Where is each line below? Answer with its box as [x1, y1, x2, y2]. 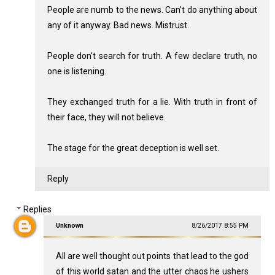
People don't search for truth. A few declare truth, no [47, 51, 258, 61]
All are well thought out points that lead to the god [55, 251, 249, 261]
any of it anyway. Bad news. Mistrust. [47, 20, 189, 30]
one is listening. [47, 66, 106, 76]
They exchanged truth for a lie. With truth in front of [47, 97, 258, 107]
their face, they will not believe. [47, 112, 166, 122]
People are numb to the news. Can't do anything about [47, 5, 258, 15]
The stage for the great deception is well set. [47, 143, 219, 153]
